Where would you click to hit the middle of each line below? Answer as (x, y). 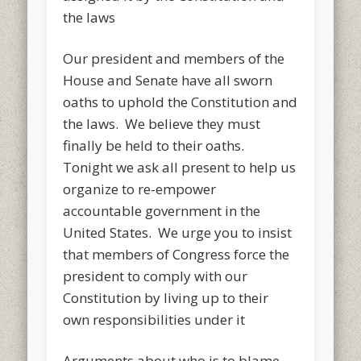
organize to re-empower (140, 189)
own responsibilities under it (154, 319)
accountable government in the (162, 210)
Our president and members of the (174, 58)
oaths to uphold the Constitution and (180, 102)
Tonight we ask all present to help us (180, 167)
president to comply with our (156, 276)
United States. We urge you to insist (178, 232)
